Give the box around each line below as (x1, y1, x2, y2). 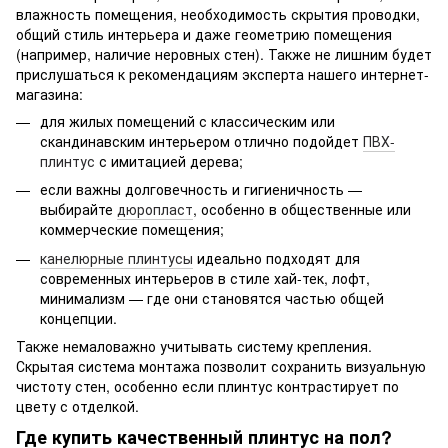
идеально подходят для (193, 247, 360, 268)
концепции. (40, 307, 117, 328)
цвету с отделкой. (16, 396, 139, 417)
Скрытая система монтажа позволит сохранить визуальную (16, 356, 426, 377)
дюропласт (117, 199, 193, 220)
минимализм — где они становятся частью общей (40, 287, 384, 308)
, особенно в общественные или (193, 199, 411, 220)
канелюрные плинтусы (40, 247, 193, 268)
